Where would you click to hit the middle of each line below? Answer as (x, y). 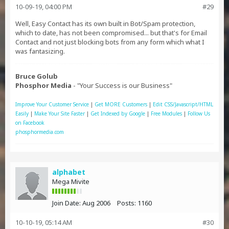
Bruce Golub (37, 76)
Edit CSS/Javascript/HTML (183, 104)
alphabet (69, 172)
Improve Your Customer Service (52, 104)
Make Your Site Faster (60, 113)
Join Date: (66, 203)
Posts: (127, 203)
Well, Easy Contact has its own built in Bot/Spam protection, (105, 24)
